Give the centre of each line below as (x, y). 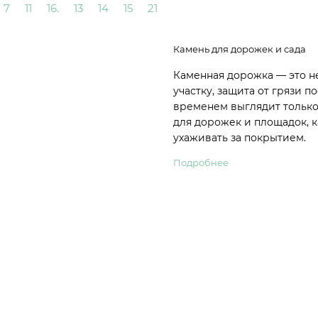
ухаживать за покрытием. (240, 137)
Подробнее (201, 162)
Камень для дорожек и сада (240, 49)
